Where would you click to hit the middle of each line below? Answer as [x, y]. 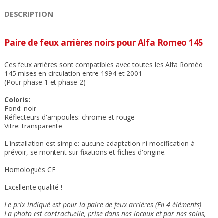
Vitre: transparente [33, 126]
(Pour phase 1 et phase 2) [45, 82]
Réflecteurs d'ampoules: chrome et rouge [70, 117]
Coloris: [17, 99]
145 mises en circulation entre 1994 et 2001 [73, 73]
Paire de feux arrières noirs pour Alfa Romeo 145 [104, 42]
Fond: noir [20, 108]
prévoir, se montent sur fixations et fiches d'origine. [85, 152]
